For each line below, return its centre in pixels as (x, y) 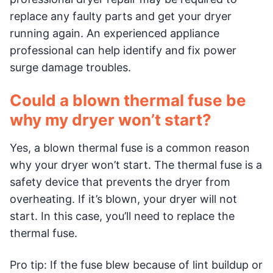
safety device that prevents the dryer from (120, 182)
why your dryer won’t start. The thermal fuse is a (136, 165)
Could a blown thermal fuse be (128, 100)
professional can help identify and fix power (123, 50)
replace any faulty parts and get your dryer (121, 16)
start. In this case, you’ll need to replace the (122, 216)
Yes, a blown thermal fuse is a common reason (130, 147)
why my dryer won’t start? (111, 119)
